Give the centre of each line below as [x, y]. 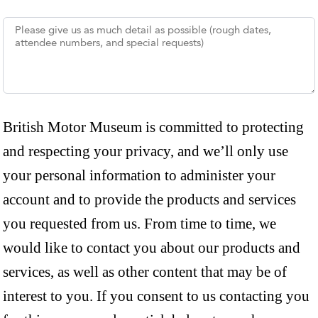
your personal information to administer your [139, 176]
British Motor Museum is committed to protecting [153, 127]
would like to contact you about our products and [152, 248]
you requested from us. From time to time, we [139, 224]
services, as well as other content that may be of [145, 272]
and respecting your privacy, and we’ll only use [146, 152]
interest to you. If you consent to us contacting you [156, 296]
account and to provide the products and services [149, 200]
